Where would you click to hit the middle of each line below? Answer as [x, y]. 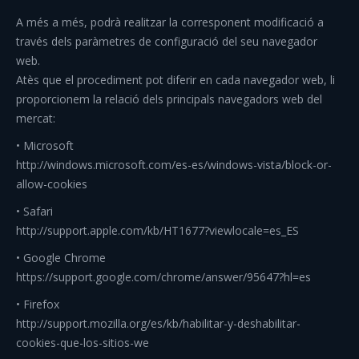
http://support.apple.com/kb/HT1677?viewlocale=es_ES [157, 230]
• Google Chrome [61, 258]
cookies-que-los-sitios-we [83, 343]
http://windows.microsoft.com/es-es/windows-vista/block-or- [174, 165]
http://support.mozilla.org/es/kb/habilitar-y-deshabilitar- [158, 323]
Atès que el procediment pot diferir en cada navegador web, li [175, 80]
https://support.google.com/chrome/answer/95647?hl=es [163, 277]
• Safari [34, 211]
